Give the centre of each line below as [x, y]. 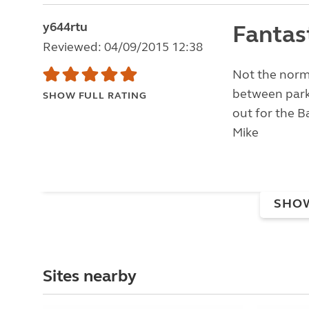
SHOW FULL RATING [95, 96]
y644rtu [65, 27]
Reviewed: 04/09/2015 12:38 [123, 47]
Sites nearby [90, 276]
